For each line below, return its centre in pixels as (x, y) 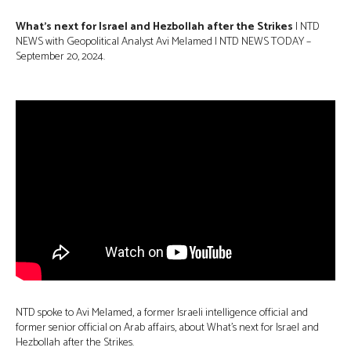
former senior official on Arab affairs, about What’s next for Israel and (167, 327)
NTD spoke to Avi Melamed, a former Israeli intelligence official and (162, 313)
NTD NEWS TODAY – (265, 42)
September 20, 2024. (60, 57)
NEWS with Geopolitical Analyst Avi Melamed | (118, 42)
